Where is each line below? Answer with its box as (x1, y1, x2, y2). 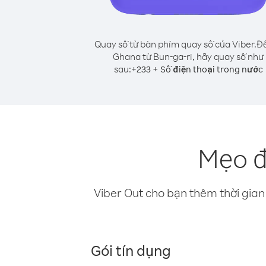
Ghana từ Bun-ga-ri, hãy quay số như (113, 50, 264, 62)
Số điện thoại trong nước (160, 64, 263, 75)
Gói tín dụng (91, 240, 171, 259)
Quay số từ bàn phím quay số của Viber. (94, 38, 256, 50)
